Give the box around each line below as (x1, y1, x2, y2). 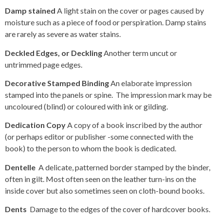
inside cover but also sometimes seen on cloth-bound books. (5, 185, 204, 195)
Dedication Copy (5, 120, 67, 130)
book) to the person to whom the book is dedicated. (5, 144, 176, 153)
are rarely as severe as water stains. (5, 29, 121, 39)
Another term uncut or (104, 48, 177, 57)
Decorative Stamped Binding (5, 78, 110, 88)
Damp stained (5, 6, 57, 16)
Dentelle (5, 162, 38, 172)
